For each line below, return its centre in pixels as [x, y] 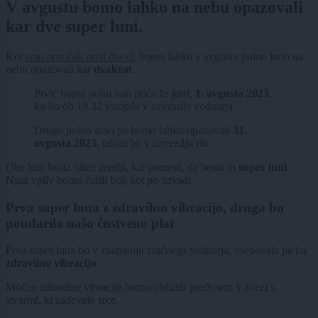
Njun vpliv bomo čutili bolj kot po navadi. [100, 180]
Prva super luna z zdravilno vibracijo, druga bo [145, 207]
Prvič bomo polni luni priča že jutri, [115, 94]
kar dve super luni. [74, 27]
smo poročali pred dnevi [79, 57]
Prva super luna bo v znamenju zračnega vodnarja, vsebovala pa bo [156, 251]
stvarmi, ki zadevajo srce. [62, 300]
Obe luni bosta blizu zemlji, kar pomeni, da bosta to [122, 168]
